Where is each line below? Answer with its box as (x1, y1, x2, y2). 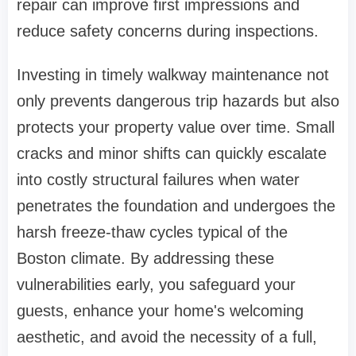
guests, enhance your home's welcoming (17, 302, 304, 320)
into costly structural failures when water (17, 171, 300, 189)
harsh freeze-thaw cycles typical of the (17, 223, 288, 242)
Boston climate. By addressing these (17, 250, 274, 268)
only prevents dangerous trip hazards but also (17, 92, 339, 110)
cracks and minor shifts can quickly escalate (17, 145, 327, 163)
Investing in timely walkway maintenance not (17, 66, 329, 84)
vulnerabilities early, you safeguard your (17, 276, 296, 294)
